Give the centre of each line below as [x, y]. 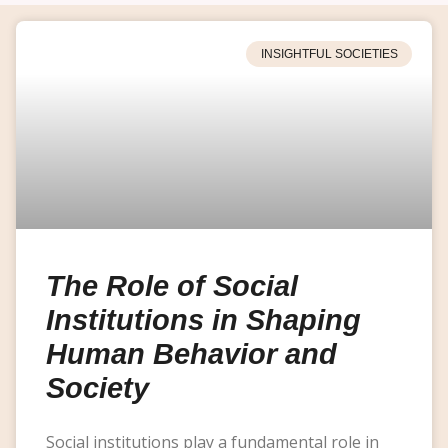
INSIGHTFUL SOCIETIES [329, 53]
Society [97, 387]
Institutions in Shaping [203, 319]
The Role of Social [172, 285]
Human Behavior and [191, 353]
